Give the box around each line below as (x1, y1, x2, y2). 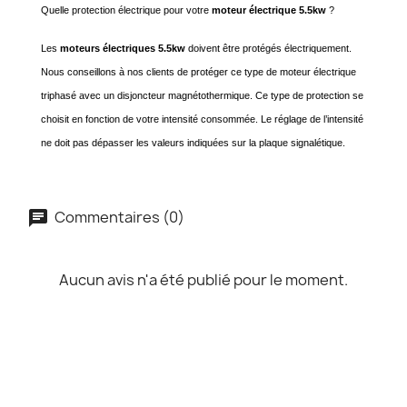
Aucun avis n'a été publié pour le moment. (59, 270, 348, 290)
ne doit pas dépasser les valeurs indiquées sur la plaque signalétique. (41, 137, 345, 148)
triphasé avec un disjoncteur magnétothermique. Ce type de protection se (41, 90, 363, 101)
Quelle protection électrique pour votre (41, 5, 212, 15)
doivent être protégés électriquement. (185, 43, 352, 54)
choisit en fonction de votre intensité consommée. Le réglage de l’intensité (41, 114, 363, 124)
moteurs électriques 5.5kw (60, 43, 185, 54)
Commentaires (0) (52, 206, 184, 227)
